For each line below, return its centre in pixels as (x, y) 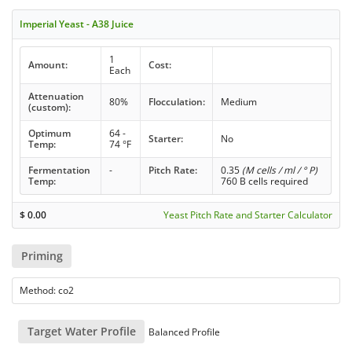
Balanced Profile (183, 332)
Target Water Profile (81, 332)
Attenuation (56, 96)
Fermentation (59, 170)
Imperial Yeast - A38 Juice (77, 24)
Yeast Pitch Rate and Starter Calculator (247, 214)
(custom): (49, 107)
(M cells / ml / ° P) (279, 170)
